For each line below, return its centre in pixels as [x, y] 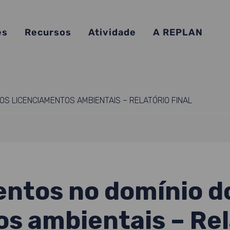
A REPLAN [178, 33]
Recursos [48, 33]
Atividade [112, 33]
